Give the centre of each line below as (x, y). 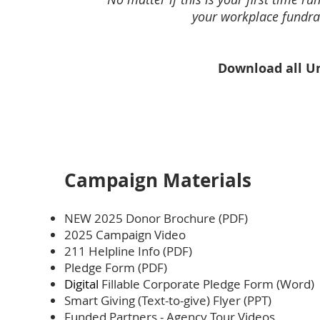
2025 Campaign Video (126, 235)
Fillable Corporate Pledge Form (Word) (208, 284)
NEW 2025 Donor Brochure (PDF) (156, 218)
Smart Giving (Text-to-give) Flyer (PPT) (168, 300)
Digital (83, 284)
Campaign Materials (158, 180)
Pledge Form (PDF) (116, 267)
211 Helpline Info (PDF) (128, 251)
